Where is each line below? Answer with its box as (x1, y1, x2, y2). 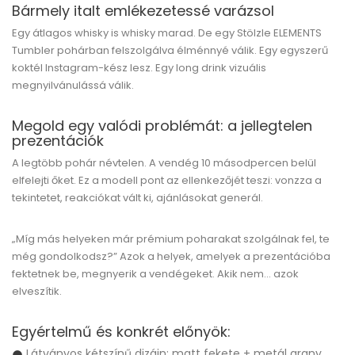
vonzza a (275, 173, 322, 188)
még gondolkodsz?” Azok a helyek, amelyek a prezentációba (12, 249, 330, 264)
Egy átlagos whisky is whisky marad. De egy (12, 25, 237, 40)
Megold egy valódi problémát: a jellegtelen (12, 116, 312, 136)
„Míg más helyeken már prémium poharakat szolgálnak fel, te (12, 231, 330, 246)
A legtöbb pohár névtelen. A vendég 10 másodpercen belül (12, 155, 316, 170)
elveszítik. (12, 284, 62, 299)
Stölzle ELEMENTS (237, 25, 322, 40)
